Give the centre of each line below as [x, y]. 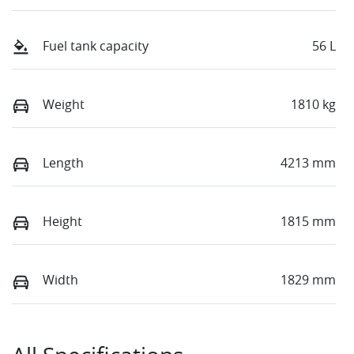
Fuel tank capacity [96, 45]
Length [63, 162]
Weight [64, 104]
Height [62, 222]
